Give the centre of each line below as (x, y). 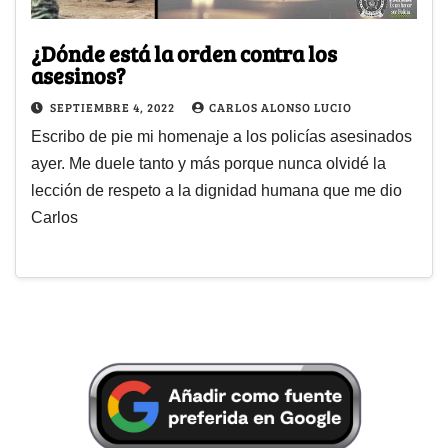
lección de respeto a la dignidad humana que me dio (216, 191)
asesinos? (78, 75)
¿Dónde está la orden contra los (184, 53)
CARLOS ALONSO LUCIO (280, 107)
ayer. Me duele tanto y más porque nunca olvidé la (208, 164)
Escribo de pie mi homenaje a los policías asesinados (221, 137)
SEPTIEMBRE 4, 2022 (114, 107)
